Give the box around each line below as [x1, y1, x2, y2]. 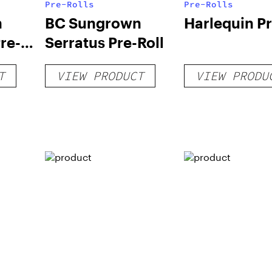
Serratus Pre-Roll [44, 33, 164, 51]
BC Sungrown [44, 14, 141, 32]
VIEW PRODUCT [56, 68, 144, 83]
